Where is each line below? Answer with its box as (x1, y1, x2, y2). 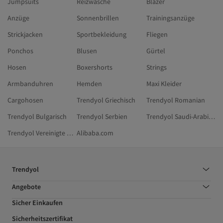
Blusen (77, 46, 98, 56)
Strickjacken (7, 30, 43, 39)
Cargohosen (7, 96, 43, 105)
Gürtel (146, 46, 165, 56)
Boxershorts (77, 63, 113, 72)
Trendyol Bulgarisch (7, 112, 67, 121)
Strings (146, 63, 167, 72)
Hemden (77, 79, 103, 89)
